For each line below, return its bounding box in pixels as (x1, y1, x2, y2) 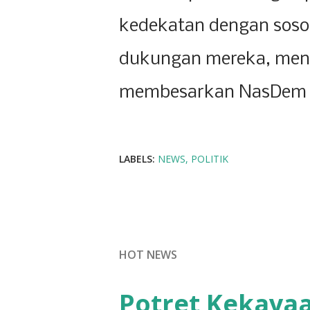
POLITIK (191, 152, 228, 166)
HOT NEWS (119, 247, 177, 263)
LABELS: (119, 152, 155, 166)
